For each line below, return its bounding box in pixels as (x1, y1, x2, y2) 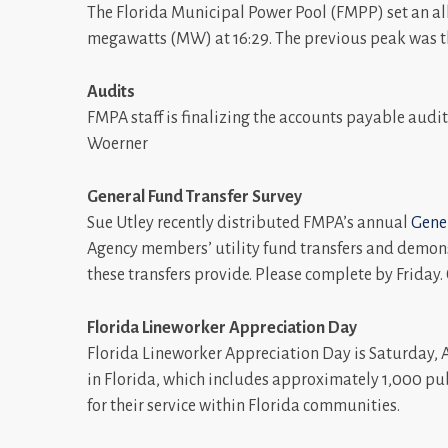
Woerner (87, 135, 148, 153)
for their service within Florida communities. (87, 397, 400, 415)
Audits (87, 83, 135, 101)
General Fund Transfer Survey (87, 188, 302, 206)
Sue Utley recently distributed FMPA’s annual (87, 214, 411, 232)
